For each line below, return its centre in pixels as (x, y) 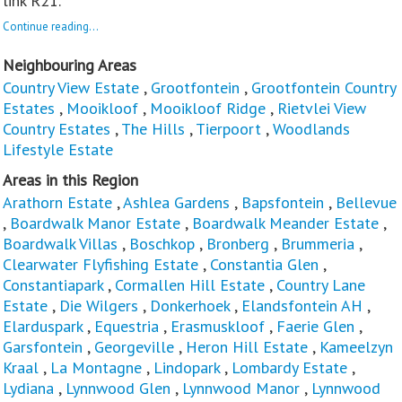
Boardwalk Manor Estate (95, 223)
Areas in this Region (70, 179)
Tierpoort (228, 128)
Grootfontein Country (323, 87)
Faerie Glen (315, 326)
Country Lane (321, 284)
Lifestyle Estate (58, 149)
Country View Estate (71, 87)
